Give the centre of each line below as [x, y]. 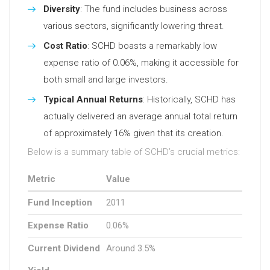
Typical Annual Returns [93, 99]
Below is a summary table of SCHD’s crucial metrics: [134, 152]
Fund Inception [60, 202]
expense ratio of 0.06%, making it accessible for [141, 63]
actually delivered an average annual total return [140, 116]
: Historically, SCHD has [189, 99]
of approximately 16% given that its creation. [133, 133]
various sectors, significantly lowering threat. [134, 26]
